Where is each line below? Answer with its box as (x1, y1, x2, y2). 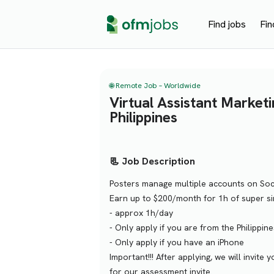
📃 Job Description (109, 155, 195, 168)
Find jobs (208, 17, 246, 31)
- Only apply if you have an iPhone (109, 237, 244, 248)
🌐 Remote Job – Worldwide (109, 81, 201, 91)
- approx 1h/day (109, 207, 173, 219)
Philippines (109, 108, 177, 127)
